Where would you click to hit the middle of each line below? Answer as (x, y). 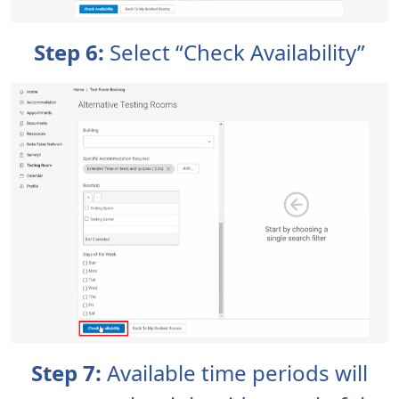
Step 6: (72, 53)
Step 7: (69, 373)
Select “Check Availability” (237, 53)
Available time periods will (237, 373)
